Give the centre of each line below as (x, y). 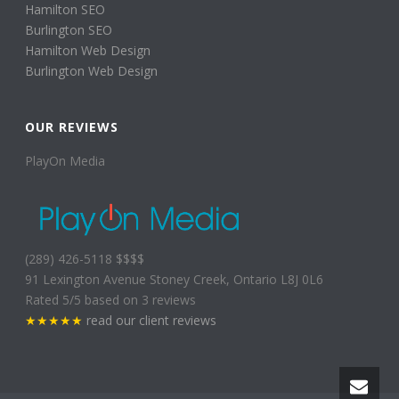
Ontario (256, 279)
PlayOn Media (65, 161)
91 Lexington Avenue (88, 279)
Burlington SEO (69, 30)
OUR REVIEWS (72, 127)
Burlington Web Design (92, 71)
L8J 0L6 (302, 279)
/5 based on (106, 299)
